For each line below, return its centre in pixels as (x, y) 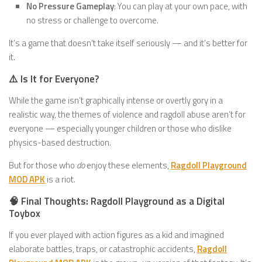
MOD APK (27, 179)
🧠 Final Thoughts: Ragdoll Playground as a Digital (117, 201)
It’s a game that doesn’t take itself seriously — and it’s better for (128, 43)
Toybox (25, 213)
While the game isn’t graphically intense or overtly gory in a (116, 100)
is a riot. (60, 179)
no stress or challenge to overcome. (92, 20)
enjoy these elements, (128, 165)
